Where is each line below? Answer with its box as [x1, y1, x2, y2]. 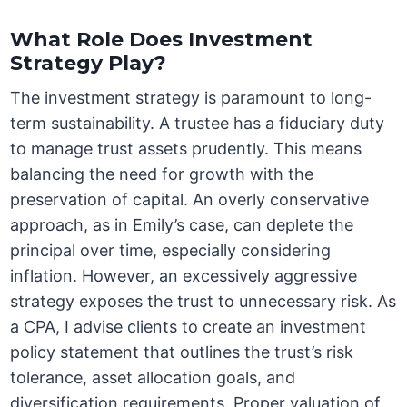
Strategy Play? [10, 51, 167, 76]
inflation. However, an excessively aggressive [10, 266, 358, 286]
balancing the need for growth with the [10, 164, 314, 184]
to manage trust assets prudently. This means [10, 139, 362, 159]
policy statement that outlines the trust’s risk [10, 342, 354, 362]
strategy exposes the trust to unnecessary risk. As [10, 292, 397, 312]
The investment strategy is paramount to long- [10, 88, 372, 108]
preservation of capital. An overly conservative [10, 190, 370, 210]
